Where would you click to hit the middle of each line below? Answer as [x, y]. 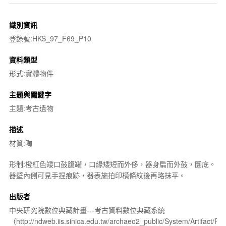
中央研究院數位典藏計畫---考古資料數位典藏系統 [87, 210]
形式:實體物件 [31, 73]
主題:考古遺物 [31, 108]
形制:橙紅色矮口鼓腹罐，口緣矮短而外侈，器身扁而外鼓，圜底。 [112, 164]
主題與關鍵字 [30, 94]
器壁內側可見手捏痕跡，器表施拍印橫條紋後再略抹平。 [97, 175]
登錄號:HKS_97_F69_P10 [50, 38]
